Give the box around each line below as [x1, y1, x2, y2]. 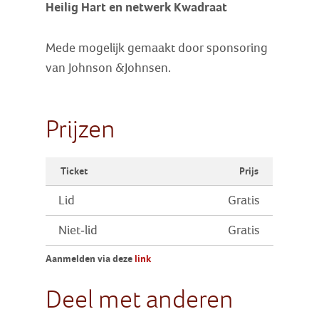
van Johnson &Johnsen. [46, 61, 174, 75]
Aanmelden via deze [46, 253, 135, 266]
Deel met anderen [46, 284, 234, 315]
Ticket [60, 164, 88, 177]
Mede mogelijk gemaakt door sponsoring [46, 41, 268, 55]
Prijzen [46, 113, 116, 144]
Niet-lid [58, 223, 98, 237]
